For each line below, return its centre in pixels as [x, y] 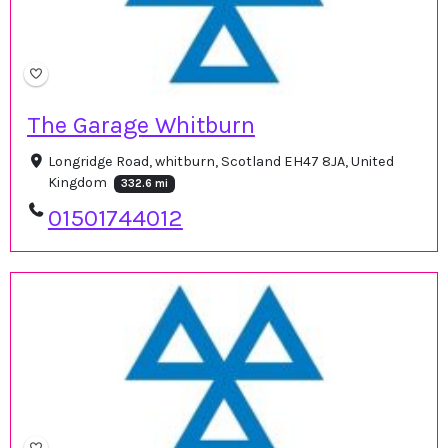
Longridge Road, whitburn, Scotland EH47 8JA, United [220, 161]
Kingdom [78, 182]
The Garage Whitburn [141, 124]
